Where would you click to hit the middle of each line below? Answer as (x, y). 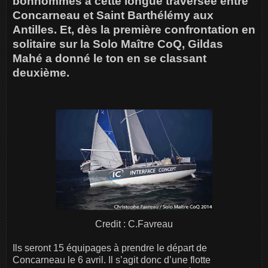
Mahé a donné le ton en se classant (109, 58)
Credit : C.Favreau (134, 224)
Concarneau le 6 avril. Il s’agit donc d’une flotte (112, 260)
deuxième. (41, 72)
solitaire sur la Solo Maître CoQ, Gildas (118, 44)
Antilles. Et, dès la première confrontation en (134, 29)
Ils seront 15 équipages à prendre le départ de (110, 248)
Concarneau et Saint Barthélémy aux (113, 15)
